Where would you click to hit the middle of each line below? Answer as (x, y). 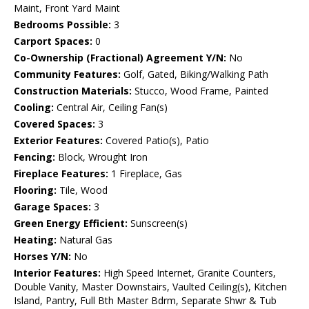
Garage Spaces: (52, 207)
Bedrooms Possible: (62, 25)
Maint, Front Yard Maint (67, 8)
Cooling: (34, 108)
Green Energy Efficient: (71, 223)
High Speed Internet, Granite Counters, (188, 273)
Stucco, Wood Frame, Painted (200, 91)
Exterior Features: (58, 141)
